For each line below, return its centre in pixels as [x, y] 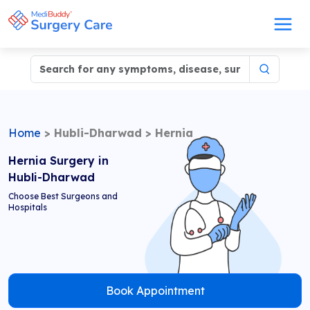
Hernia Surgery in [58, 161]
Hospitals [28, 207]
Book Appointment [155, 291]
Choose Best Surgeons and [63, 196]
